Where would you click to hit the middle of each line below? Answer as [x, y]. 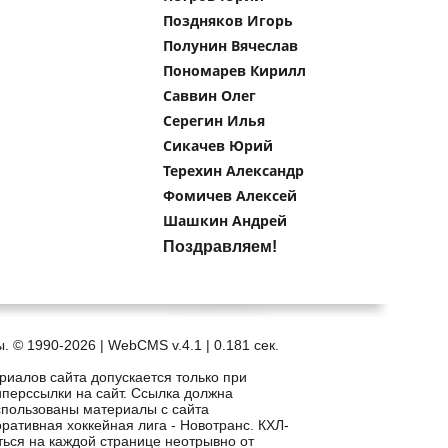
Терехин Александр [233, 170]
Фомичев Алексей [230, 195]
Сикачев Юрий [218, 145]
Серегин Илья [214, 120]
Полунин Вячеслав [230, 45]
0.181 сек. [246, 345]
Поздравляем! [220, 246]
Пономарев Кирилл [234, 70]
